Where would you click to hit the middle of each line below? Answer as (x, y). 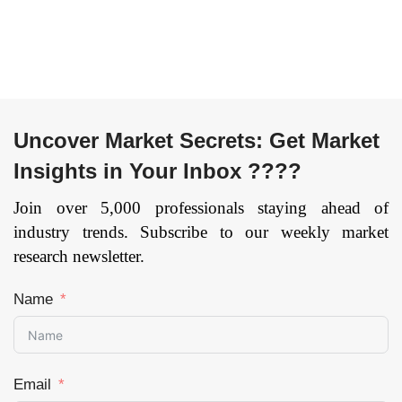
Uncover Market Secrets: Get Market (197, 140)
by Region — (100, 14)
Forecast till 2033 (100, 37)
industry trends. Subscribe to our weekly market (201, 232)
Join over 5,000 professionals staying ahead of (201, 208)
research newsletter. (79, 256)
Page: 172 (100, 68)
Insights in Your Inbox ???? (157, 171)
